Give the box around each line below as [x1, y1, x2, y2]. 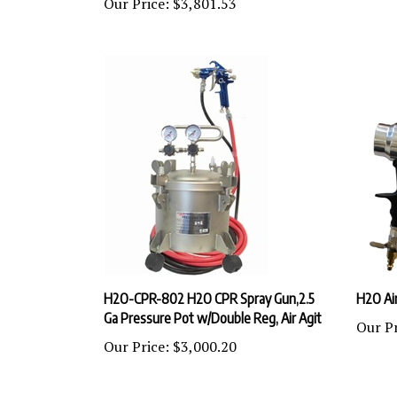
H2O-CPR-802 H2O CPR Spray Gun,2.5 [104, 274, 315, 292]
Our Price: [104, 321, 169, 340]
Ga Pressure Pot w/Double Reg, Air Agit [104, 293, 322, 311]
